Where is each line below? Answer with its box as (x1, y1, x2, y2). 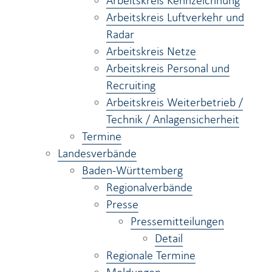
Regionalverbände (106, 179, 192, 195)
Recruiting (106, 77, 155, 93)
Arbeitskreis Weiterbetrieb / (106, 94, 243, 110)
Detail (155, 230, 183, 246)
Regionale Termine (106, 247, 195, 263)
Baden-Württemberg (82, 162, 183, 178)
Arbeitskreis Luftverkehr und (106, 9, 244, 25)
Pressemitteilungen (131, 213, 224, 229)
